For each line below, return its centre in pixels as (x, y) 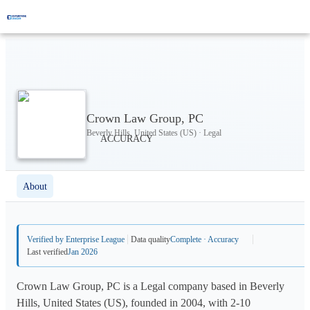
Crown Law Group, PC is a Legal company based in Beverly (151, 286)
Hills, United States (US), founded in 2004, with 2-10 (134, 303)
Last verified (47, 252)
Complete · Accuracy (204, 239)
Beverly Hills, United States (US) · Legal (154, 133)
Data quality (151, 239)
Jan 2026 (83, 252)
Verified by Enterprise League (76, 239)
